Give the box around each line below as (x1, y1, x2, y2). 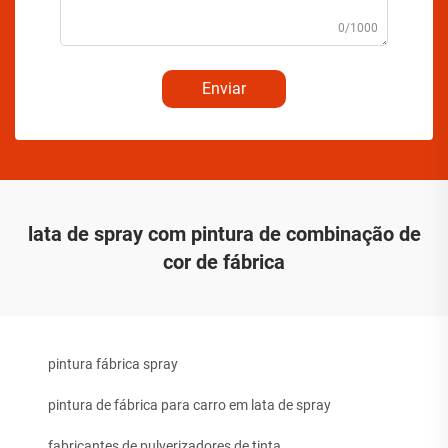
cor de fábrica (163, 250, 285, 274)
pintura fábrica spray (48, 356, 178, 372)
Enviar (202, 79, 246, 98)
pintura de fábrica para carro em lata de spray (48, 397, 331, 413)
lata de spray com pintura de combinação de (27, 222, 421, 246)
